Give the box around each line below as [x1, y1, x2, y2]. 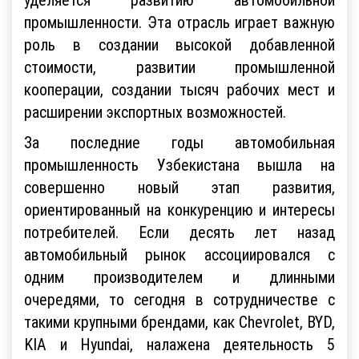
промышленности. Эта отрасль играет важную [24, 11, 335, 32]
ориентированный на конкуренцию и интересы [24, 199, 335, 220]
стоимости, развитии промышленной [24, 56, 335, 77]
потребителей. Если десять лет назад [24, 221, 335, 242]
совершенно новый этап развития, [24, 176, 335, 197]
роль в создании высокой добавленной [24, 34, 335, 54]
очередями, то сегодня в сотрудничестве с [24, 288, 335, 309]
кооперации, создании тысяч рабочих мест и [24, 79, 335, 99]
